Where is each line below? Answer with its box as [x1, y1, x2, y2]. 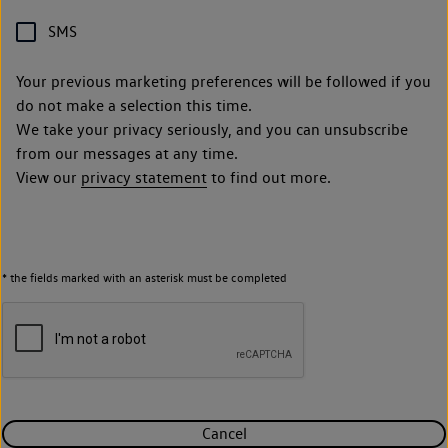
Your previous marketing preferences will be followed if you [16, 71, 431, 91]
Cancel [201, 423, 247, 443]
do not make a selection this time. [16, 95, 256, 115]
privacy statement [81, 167, 207, 187]
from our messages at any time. [16, 143, 238, 163]
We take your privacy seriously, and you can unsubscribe [16, 119, 408, 139]
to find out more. [207, 167, 331, 187]
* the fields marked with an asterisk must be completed [2, 269, 287, 285]
